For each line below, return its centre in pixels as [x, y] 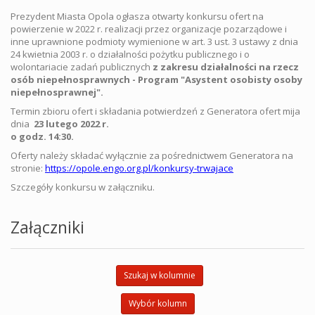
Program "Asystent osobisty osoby [220, 79]
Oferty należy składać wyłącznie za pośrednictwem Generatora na [152, 155]
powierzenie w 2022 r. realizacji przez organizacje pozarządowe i [149, 29]
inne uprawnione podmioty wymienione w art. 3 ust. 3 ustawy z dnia [154, 41]
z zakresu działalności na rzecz [226, 67]
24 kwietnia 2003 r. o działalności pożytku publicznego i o [130, 54]
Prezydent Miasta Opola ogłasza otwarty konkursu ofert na [137, 16]
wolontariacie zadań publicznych [82, 67]
